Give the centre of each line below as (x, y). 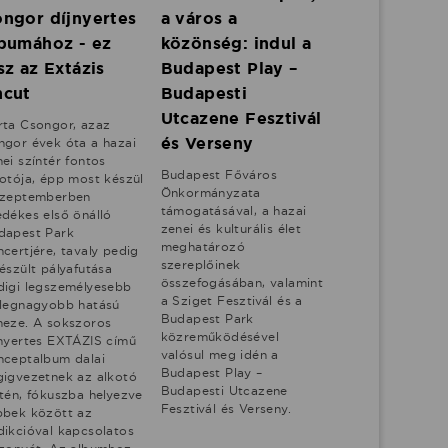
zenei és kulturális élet (231, 229)
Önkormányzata (210, 193)
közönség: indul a (236, 44)
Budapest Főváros (219, 175)
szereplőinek (200, 265)
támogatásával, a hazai (233, 211)
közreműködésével (220, 337)
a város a (199, 19)
